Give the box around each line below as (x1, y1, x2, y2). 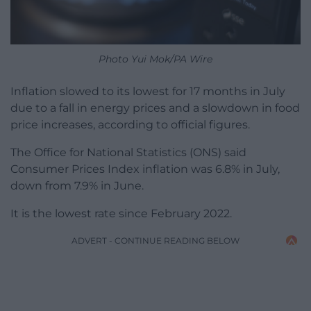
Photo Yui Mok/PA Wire (99, 53, 212, 66)
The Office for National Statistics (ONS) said (10, 146, 246, 160)
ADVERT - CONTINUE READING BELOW (72, 235, 239, 246)
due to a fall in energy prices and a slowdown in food (10, 101, 300, 115)
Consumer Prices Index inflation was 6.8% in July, (10, 162, 280, 176)
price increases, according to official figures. (10, 118, 250, 132)
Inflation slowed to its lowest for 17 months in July (10, 85, 285, 99)
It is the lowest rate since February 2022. (10, 207, 232, 221)
